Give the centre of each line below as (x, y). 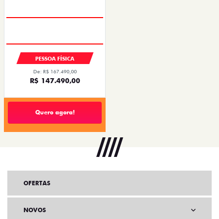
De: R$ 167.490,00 (55, 71)
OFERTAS (37, 183)
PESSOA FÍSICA (55, 58)
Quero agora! (55, 112)
